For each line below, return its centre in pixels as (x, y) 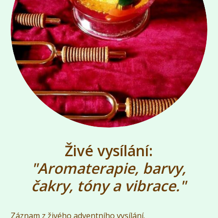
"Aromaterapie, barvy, (109, 168)
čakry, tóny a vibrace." (109, 186)
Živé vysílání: (109, 151)
